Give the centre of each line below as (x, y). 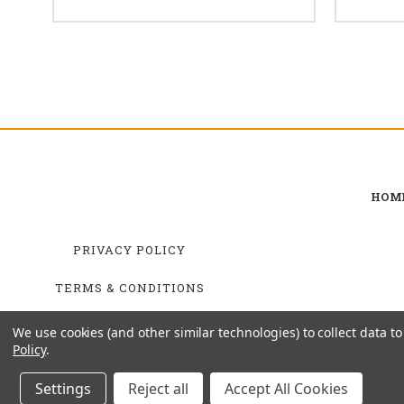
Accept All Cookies (286, 389)
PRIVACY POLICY (129, 249)
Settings (63, 389)
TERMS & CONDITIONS (129, 287)
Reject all (158, 389)
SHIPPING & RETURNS (129, 325)
